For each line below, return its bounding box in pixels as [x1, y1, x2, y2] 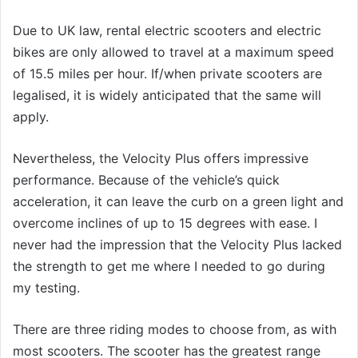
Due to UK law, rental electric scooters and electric [13, 22, 321, 38]
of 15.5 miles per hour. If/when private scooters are [13, 65, 322, 82]
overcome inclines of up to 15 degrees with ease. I [13, 214, 317, 231]
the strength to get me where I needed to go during [13, 257, 325, 274]
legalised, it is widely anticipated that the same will [13, 86, 321, 103]
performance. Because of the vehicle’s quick [13, 171, 280, 188]
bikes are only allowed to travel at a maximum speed [13, 43, 334, 60]
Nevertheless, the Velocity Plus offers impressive [13, 149, 308, 166]
